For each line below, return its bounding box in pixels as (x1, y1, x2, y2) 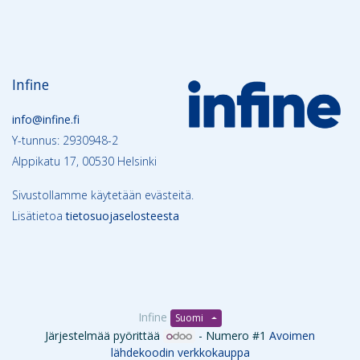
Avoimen (269, 328, 316, 344)
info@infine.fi (12, 112, 80, 127)
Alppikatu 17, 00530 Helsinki (12, 153, 157, 169)
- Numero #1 (195, 328, 270, 344)
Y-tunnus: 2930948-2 (12, 133, 118, 148)
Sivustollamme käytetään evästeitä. (12, 187, 194, 202)
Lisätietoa (12, 208, 66, 223)
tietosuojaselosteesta (66, 208, 179, 223)
